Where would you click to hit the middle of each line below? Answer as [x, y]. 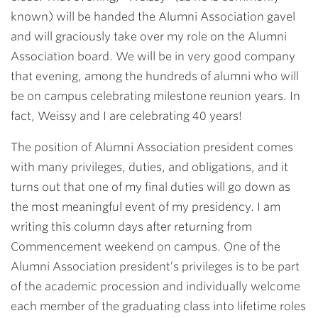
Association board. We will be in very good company [153, 56]
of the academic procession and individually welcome [155, 286]
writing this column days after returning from [131, 227]
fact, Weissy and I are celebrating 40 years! [126, 116]
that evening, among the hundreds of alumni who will [155, 76]
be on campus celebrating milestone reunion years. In [155, 96]
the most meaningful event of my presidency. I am [146, 207]
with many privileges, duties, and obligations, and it [149, 167]
